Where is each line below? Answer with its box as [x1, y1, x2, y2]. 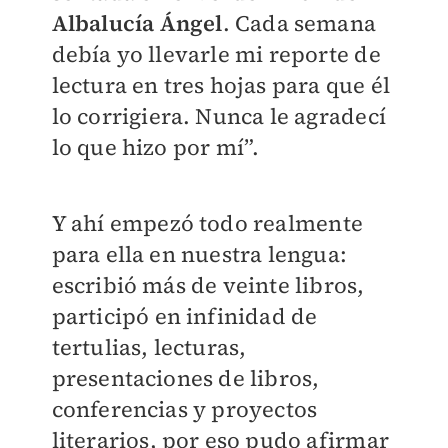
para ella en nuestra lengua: [51, 239, 348, 270]
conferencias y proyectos [51, 394, 318, 425]
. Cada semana [222, 8, 377, 39]
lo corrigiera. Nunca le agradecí [51, 101, 386, 132]
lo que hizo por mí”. [51, 132, 260, 163]
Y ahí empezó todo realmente [51, 208, 363, 239]
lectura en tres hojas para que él [51, 70, 391, 101]
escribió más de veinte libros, [51, 270, 365, 301]
